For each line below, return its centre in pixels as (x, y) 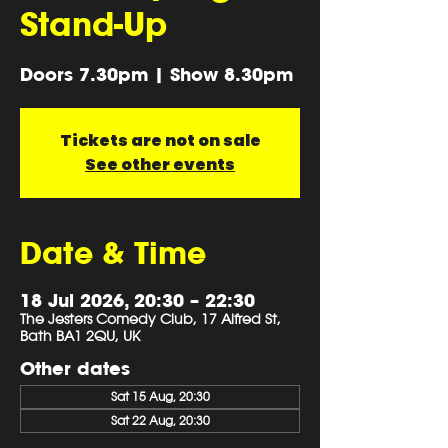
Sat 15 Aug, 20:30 (160, 396)
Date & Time (113, 253)
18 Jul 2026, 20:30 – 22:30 (137, 300)
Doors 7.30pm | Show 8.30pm (156, 74)
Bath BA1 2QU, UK (80, 336)
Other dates (75, 368)
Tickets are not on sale (160, 140)
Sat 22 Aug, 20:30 (160, 420)
